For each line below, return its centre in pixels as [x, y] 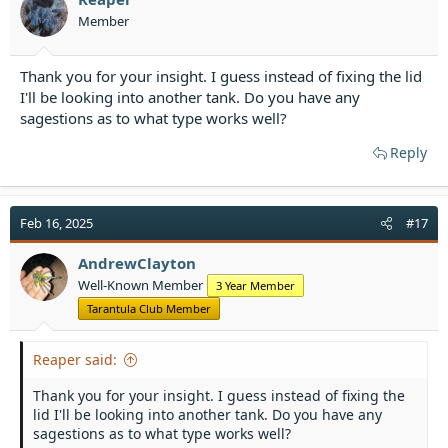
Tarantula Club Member [149, 308]
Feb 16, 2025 [56, 222]
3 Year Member [255, 285]
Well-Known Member [140, 284]
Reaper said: [75, 359]
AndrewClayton [137, 262]
